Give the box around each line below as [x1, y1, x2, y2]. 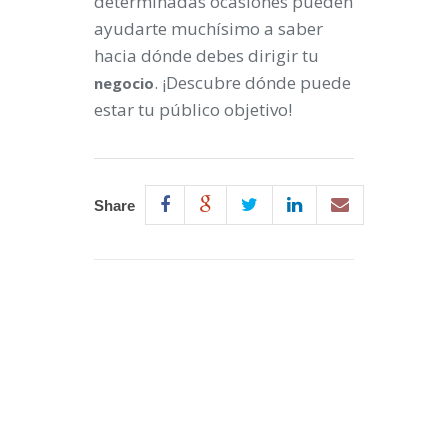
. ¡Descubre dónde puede [154, 70, 351, 94]
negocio [94, 72, 154, 93]
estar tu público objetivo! [94, 97, 292, 121]
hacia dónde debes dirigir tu [94, 43, 319, 67]
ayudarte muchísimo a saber [94, 16, 323, 40]
